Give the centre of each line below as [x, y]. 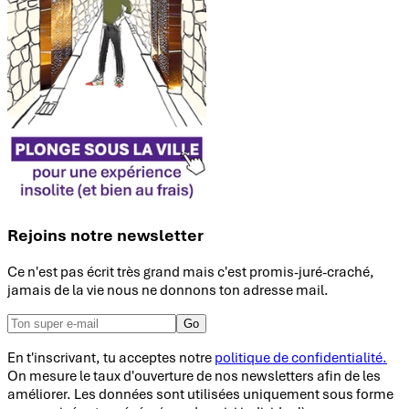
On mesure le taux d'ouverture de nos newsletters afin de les [194, 376]
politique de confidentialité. [301, 357]
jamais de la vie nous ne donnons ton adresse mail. [168, 290]
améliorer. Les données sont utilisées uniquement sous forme [200, 394]
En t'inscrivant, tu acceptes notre [111, 357]
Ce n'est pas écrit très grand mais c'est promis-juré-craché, [191, 272]
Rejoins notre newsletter [105, 234]
